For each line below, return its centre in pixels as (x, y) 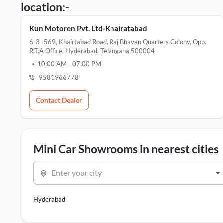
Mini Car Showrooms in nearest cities (126, 149)
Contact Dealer (59, 100)
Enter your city (76, 172)
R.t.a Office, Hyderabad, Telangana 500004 (92, 51)
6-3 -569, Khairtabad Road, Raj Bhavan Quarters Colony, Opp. (118, 42)
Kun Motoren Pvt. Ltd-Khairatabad (88, 28)
